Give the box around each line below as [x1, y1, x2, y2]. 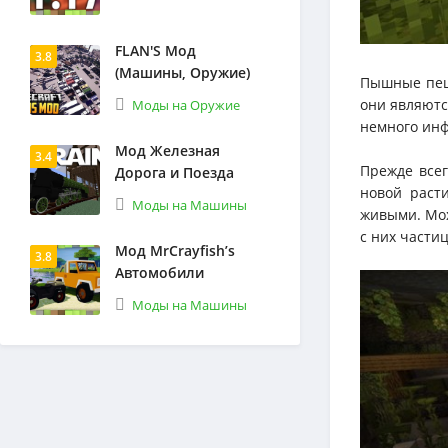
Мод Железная [115, 141, 220, 160]
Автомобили [115, 263, 204, 282]
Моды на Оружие [132, 96, 240, 114]
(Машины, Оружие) [115, 63, 250, 82]
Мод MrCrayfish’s [115, 241, 235, 260]
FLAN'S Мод [115, 41, 196, 60]
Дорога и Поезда [115, 163, 234, 182]
